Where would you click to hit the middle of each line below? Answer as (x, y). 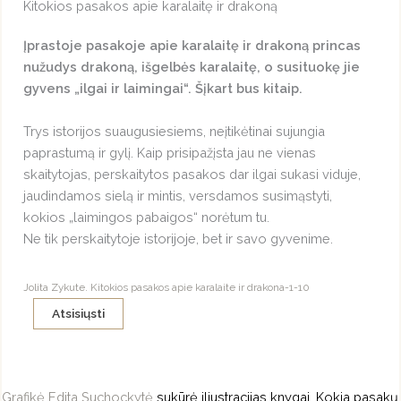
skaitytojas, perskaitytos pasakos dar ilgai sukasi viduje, (192, 174)
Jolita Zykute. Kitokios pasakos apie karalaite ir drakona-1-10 (167, 287)
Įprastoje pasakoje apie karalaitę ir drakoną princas (192, 45)
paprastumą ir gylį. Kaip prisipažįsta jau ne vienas (170, 152)
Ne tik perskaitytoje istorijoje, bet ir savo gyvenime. (179, 238)
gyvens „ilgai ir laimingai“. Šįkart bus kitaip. (165, 88)
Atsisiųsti (78, 313)
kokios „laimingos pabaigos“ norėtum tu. (147, 217)
